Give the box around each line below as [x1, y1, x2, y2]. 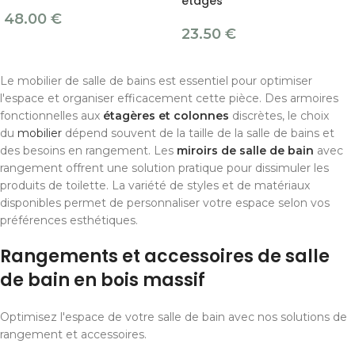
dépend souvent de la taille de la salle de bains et [62, 126, 334, 141]
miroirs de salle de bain [177, 143, 314, 158]
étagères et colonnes [103, 109, 229, 124]
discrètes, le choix [229, 109, 329, 124]
